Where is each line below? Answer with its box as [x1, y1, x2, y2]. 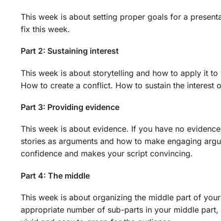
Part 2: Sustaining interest [20, 46, 119, 56]
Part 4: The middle [20, 170, 90, 181]
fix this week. [20, 24, 70, 34]
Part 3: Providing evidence [20, 102, 119, 112]
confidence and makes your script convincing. [20, 148, 193, 159]
